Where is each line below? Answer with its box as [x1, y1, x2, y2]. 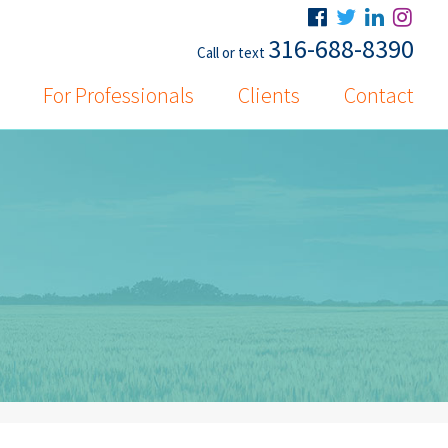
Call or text [197, 43, 269, 62]
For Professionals [43, 81, 195, 110]
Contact [344, 81, 415, 110]
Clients [238, 81, 301, 110]
